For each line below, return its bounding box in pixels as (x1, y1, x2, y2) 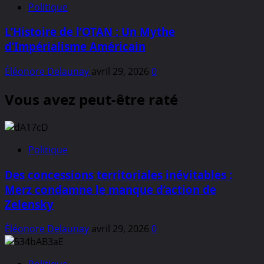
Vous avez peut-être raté (5, 90, 178, 110)
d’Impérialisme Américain (5, 39, 146, 54)
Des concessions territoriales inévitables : (5, 167, 232, 182)
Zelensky (5, 196, 54, 212)
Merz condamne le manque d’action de (5, 181, 216, 197)
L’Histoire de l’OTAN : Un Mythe (5, 24, 175, 39)
